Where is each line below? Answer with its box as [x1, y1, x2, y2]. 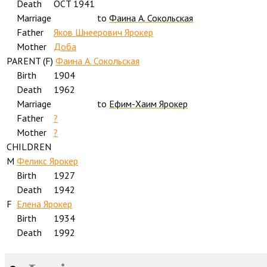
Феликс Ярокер [17, 154, 78, 167]
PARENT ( [7, 54, 45, 67]
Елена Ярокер [17, 197, 72, 210]
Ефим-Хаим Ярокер [109, 97, 188, 110]
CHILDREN [7, 140, 51, 153]
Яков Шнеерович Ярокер [54, 26, 153, 38]
